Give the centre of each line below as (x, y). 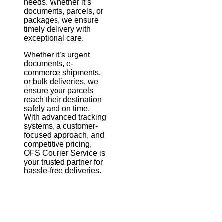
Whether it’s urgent (57, 55)
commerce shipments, (62, 72)
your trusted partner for (63, 162)
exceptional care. (54, 38)
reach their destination (63, 99)
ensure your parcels (58, 90)
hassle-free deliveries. (62, 170)
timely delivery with (57, 29)
